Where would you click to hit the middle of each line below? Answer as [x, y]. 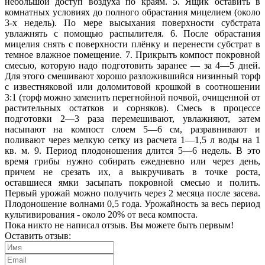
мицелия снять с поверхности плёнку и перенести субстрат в [132, 44]
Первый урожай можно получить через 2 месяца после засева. [132, 193]
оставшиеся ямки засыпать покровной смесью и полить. [132, 182]
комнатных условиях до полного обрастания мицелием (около [132, 12]
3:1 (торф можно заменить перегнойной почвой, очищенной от [132, 97]
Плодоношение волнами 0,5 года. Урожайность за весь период [132, 203]
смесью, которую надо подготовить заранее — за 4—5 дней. [132, 65]
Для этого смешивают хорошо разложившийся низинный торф [132, 76]
